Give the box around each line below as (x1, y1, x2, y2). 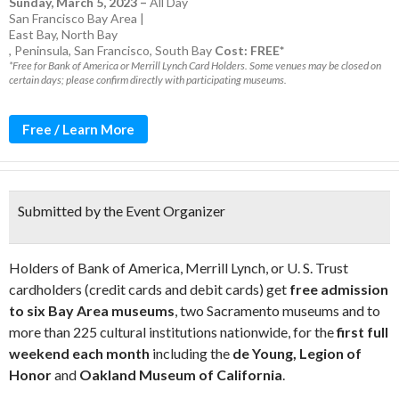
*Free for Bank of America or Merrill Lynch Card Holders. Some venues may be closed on (9, 59, 381, 72)
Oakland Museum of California (77, 366, 282, 383)
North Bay (61, 27, 118, 42)
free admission (289, 281, 388, 297)
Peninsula (14, 43, 69, 58)
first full (334, 323, 388, 340)
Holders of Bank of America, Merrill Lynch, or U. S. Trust (9, 259, 348, 276)
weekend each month (9, 345, 152, 362)
